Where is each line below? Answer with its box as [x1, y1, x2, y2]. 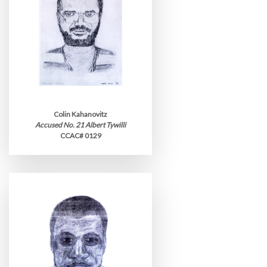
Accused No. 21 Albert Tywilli [35, 120, 126, 129]
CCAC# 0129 [60, 131, 101, 140]
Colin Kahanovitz [54, 110, 107, 119]
